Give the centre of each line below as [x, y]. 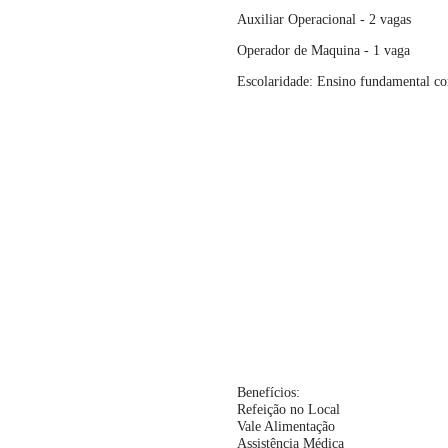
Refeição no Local [288, 410]
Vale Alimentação [286, 427]
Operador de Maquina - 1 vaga [323, 51]
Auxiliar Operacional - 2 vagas [324, 20]
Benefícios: [268, 393]
